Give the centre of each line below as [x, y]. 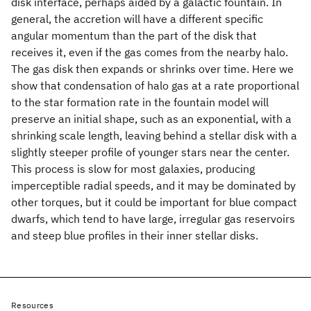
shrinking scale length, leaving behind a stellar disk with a [154, 135]
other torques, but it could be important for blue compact [154, 202]
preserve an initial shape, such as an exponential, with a [151, 119]
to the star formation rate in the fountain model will [140, 102]
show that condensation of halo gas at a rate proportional [155, 85]
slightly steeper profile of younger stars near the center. [150, 152]
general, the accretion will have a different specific [137, 19]
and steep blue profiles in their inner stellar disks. [135, 235]
